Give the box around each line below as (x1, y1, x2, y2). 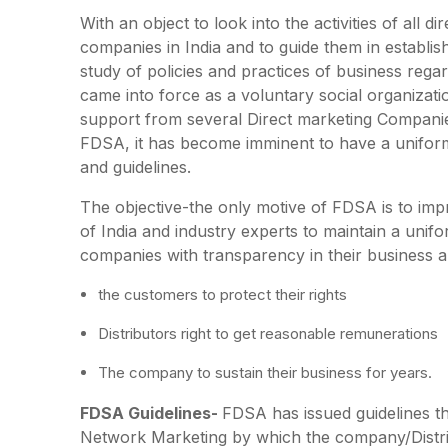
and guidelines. (80, 156, 191, 177)
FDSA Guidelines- (80, 402, 222, 423)
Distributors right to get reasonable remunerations (98, 323, 438, 343)
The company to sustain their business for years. (98, 362, 432, 382)
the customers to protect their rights (98, 284, 347, 304)
